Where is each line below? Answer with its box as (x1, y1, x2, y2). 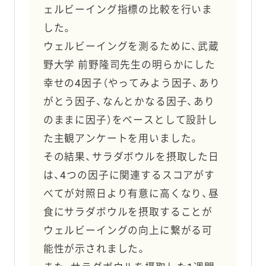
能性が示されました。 (43, 243, 147, 255)
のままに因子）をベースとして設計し (43, 114, 218, 126)
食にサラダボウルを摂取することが (43, 206, 213, 218)
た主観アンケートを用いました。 (43, 132, 200, 145)
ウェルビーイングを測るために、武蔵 (43, 40, 219, 53)
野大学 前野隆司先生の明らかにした (43, 59, 216, 71)
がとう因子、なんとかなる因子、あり (43, 96, 215, 108)
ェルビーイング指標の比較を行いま (43, 4, 213, 16)
